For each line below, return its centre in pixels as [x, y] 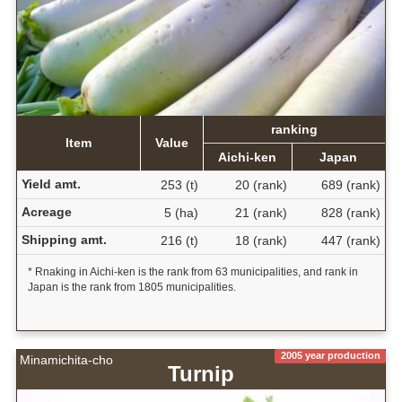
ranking [294, 130]
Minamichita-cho [66, 360]
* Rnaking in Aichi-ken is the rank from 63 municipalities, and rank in [192, 272]
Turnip [201, 374]
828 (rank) [350, 213]
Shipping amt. [64, 240]
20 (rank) [261, 185]
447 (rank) [350, 241]
